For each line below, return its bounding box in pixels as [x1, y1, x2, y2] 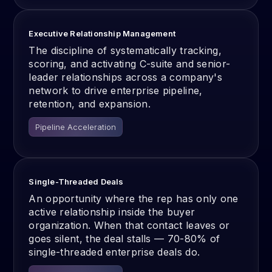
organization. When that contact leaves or [29, 219, 230, 231]
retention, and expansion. [29, 98, 151, 110]
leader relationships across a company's [29, 71, 223, 83]
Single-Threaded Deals [29, 177, 124, 186]
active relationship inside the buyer [29, 206, 195, 218]
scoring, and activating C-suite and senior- [29, 58, 231, 70]
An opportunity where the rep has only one [29, 192, 239, 205]
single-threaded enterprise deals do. [29, 246, 200, 258]
